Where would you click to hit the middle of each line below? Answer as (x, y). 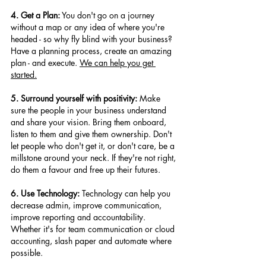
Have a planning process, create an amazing (92, 51)
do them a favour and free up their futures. (85, 170)
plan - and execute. (45, 63)
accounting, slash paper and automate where (92, 241)
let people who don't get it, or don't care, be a (94, 146)
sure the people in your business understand (90, 110)
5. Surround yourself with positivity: (74, 98)
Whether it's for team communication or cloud (94, 229)
